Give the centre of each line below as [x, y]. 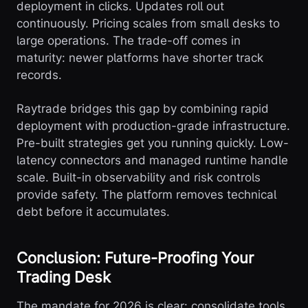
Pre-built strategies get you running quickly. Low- [153, 143]
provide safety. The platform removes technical [146, 195]
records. [39, 75]
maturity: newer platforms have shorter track [140, 58]
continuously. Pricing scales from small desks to [148, 24]
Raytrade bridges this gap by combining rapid [143, 109]
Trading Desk [64, 277]
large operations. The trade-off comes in [129, 41]
